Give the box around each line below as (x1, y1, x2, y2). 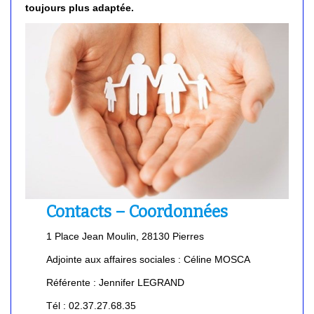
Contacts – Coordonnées (46, 201, 228, 221)
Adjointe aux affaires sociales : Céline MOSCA (46, 253, 251, 265)
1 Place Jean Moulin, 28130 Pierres (46, 230, 205, 242)
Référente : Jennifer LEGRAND (46, 276, 185, 288)
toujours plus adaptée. (25, 1, 134, 13)
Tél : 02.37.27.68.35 (46, 299, 137, 311)
